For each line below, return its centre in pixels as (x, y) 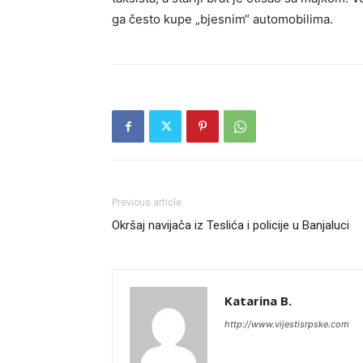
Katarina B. (258, 301)
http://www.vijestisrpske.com (287, 325)
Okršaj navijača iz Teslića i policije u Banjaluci (231, 226)
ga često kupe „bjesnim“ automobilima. (222, 19)
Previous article (147, 203)
